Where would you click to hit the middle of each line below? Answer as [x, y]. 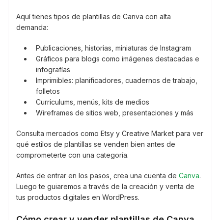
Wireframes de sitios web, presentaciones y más [115, 113]
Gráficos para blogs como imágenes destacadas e [118, 59]
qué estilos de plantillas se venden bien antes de [96, 144]
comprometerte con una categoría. [72, 155]
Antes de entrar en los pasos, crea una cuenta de [97, 176]
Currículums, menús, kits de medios [93, 102]
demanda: [32, 27]
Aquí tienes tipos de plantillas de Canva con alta [94, 17]
